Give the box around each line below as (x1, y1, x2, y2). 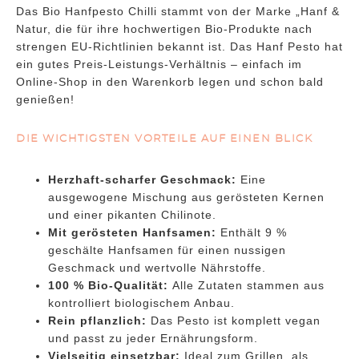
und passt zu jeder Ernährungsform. (48, 332, 258, 345)
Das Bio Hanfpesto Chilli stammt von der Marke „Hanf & (16, 5, 340, 18)
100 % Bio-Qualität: (48, 279, 172, 292)
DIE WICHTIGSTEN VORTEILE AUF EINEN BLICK (16, 134, 313, 145)
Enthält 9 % (216, 226, 287, 240)
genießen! (16, 93, 75, 107)
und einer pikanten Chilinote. (48, 208, 216, 222)
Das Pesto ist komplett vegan (147, 314, 321, 328)
